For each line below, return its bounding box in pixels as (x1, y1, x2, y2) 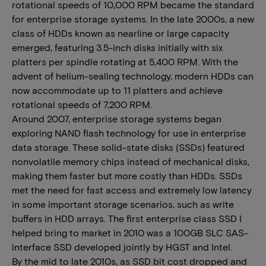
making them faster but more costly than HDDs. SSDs (12, 170, 242, 181)
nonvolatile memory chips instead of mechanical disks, (12, 156, 249, 167)
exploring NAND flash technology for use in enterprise (12, 127, 246, 138)
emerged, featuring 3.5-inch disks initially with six (12, 42, 223, 53)
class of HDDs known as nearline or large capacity (12, 27, 229, 39)
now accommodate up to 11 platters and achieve (12, 84, 223, 96)
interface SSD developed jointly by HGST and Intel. (12, 241, 232, 252)
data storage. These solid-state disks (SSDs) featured (12, 141, 245, 153)
